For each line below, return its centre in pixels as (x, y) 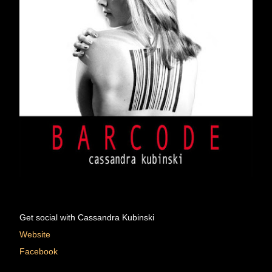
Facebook (39, 252)
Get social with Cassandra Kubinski (88, 218)
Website (35, 235)
